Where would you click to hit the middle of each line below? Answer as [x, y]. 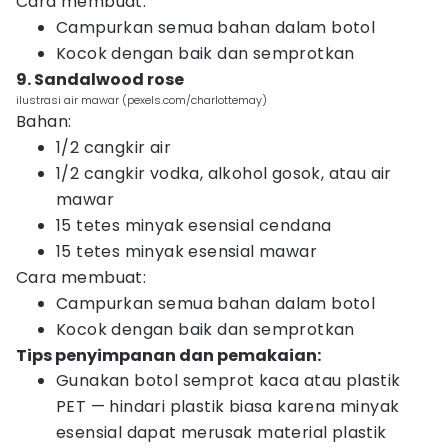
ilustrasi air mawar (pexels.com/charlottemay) [141, 100]
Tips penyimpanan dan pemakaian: [168, 355]
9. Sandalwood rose [100, 79]
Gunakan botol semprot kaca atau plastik [228, 380]
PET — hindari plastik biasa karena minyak [228, 406]
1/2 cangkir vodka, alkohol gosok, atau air [224, 173]
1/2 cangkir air [113, 147]
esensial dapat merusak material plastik [221, 432]
